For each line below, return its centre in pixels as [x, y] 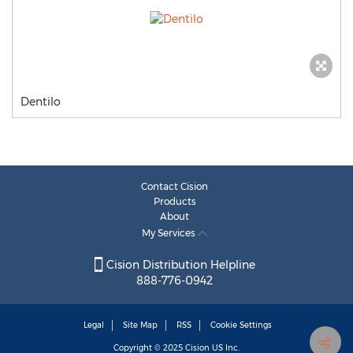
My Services [170, 233]
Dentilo [41, 102]
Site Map [140, 325]
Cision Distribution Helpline [179, 265]
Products [175, 201]
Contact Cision [175, 186]
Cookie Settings [241, 325]
